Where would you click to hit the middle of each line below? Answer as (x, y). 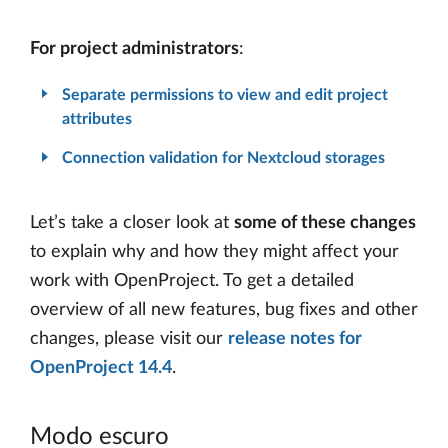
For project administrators (134, 49)
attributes (97, 119)
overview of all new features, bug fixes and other (224, 309)
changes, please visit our (129, 338)
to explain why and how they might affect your (214, 251)
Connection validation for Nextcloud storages (223, 158)
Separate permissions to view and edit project (225, 95)
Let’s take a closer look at (132, 222)
